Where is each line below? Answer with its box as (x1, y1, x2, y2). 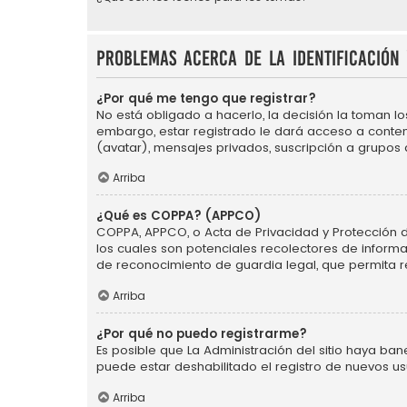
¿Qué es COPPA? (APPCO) (96, 207, 261, 225)
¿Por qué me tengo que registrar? (96, 89, 316, 107)
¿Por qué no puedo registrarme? (96, 325, 307, 343)
